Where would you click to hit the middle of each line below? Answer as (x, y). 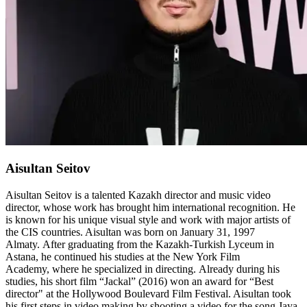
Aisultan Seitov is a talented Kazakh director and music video (138, 195)
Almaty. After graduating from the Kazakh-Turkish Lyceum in (140, 244)
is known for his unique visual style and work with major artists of (148, 219)
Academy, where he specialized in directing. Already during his (143, 269)
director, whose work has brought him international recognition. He (150, 207)
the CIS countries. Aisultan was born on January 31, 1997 (130, 232)
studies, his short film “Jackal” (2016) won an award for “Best (139, 281)
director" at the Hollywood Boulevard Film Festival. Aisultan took (148, 293)
